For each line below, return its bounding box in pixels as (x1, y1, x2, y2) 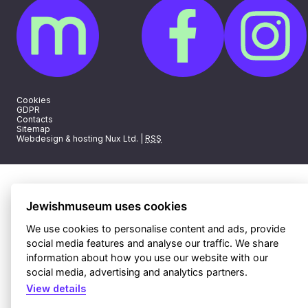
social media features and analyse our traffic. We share (26, 236, 279, 249)
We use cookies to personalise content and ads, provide (26, 222, 286, 234)
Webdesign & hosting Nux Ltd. (16, 133, 138, 144)
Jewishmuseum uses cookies (26, 199, 188, 213)
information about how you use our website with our (26, 251, 269, 263)
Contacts (16, 114, 53, 124)
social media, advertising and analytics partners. (26, 265, 251, 278)
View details (26, 282, 87, 294)
